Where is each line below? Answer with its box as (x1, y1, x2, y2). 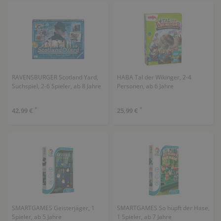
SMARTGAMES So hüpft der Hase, (116, 204, 210, 212)
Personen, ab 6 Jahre (116, 81, 174, 90)
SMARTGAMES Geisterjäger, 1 (11, 204, 95, 212)
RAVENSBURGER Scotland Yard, (11, 73, 98, 81)
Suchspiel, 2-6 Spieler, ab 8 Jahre (11, 81, 101, 90)
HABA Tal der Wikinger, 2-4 (116, 73, 191, 81)
